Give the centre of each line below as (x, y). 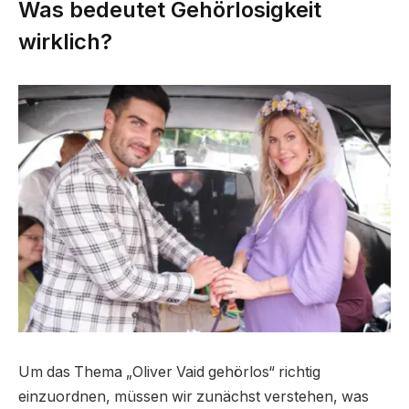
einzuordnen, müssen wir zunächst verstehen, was (194, 397)
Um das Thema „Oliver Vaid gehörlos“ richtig (169, 372)
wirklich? (65, 41)
